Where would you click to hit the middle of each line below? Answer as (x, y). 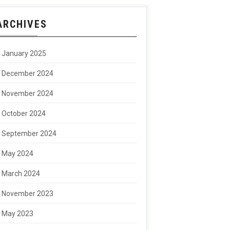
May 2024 (17, 154)
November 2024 (27, 93)
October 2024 (23, 113)
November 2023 (27, 194)
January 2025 (24, 53)
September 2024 (29, 133)
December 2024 (27, 73)
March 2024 (21, 174)
